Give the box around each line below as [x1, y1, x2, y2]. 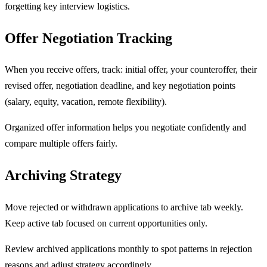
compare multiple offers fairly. [5, 138, 117, 149]
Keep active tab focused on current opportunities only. [5, 218, 207, 229]
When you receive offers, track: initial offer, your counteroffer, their [5, 64, 257, 75]
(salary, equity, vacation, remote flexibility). [5, 97, 167, 107]
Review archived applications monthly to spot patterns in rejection [5, 244, 252, 254]
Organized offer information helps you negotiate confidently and [5, 122, 246, 133]
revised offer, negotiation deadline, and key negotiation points [5, 80, 235, 91]
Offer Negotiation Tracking [5, 30, 172, 46]
